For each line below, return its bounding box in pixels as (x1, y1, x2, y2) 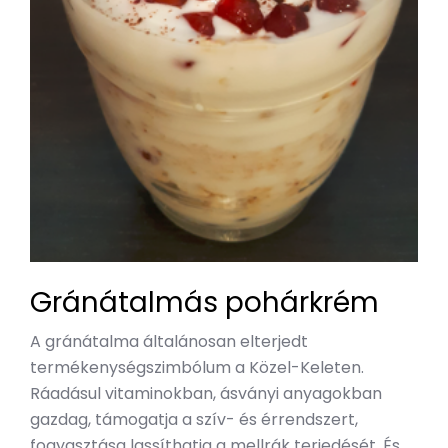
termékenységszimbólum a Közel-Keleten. (30, 355, 364, 379)
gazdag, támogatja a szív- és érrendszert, (30, 407, 358, 431)
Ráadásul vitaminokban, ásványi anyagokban (30, 381, 382, 405)
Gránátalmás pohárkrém (30, 282, 379, 322)
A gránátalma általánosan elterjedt (30, 329, 308, 353)
